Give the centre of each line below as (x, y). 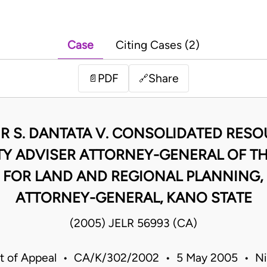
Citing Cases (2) (158, 45)
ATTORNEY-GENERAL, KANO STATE (133, 198)
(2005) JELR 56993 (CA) (133, 223)
